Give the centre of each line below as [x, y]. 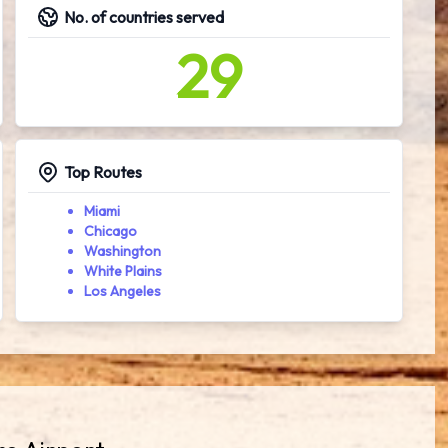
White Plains [123, 271]
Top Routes [103, 172]
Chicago [111, 231]
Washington [123, 251]
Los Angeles [123, 291]
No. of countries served [144, 17]
